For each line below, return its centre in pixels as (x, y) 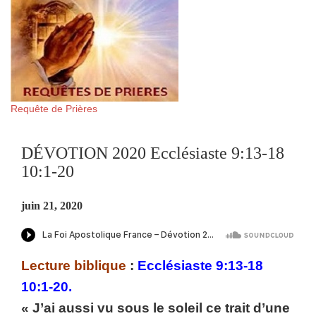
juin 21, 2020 (52, 206)
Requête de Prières (54, 109)
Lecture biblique (74, 266)
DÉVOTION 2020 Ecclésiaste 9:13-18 (153, 153)
